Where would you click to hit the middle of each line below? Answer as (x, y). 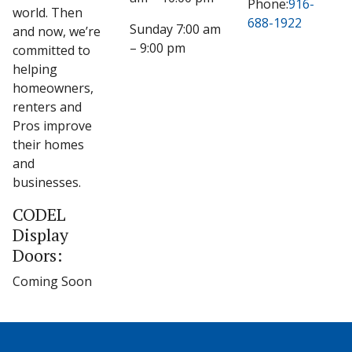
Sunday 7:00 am (176, 29)
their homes (48, 145)
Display (40, 235)
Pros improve (52, 126)
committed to (51, 50)
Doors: (38, 255)
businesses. (47, 182)
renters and (47, 107)
